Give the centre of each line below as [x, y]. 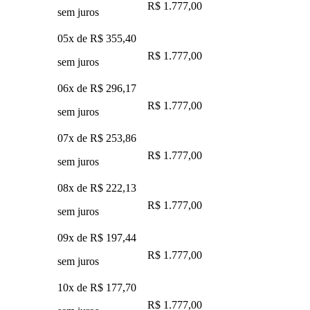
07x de [74, 138]
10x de [74, 287]
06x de [74, 88]
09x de [74, 237]
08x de [74, 188]
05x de [74, 38]
